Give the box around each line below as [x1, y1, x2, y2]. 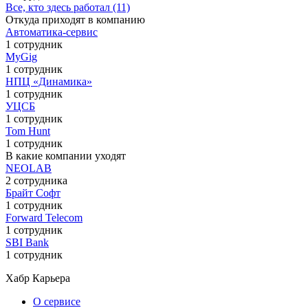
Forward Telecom [5, 211, 82, 223]
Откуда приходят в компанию [5, 13, 145, 25]
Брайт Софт [5, 186, 60, 199]
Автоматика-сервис [5, 25, 98, 38]
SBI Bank [5, 236, 49, 248]
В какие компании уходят [5, 149, 126, 162]
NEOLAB [5, 162, 52, 174]
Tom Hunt [5, 124, 50, 137]
